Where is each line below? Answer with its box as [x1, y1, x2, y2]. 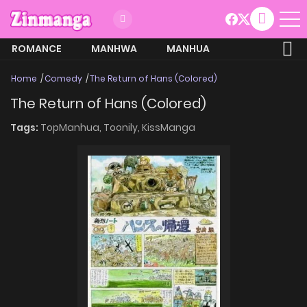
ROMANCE [12, 41, 62, 56]
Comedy [45, 72, 82, 84]
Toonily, [103, 120, 142, 134]
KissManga [142, 120, 195, 134]
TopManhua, [40, 120, 103, 134]
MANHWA [91, 41, 137, 56]
